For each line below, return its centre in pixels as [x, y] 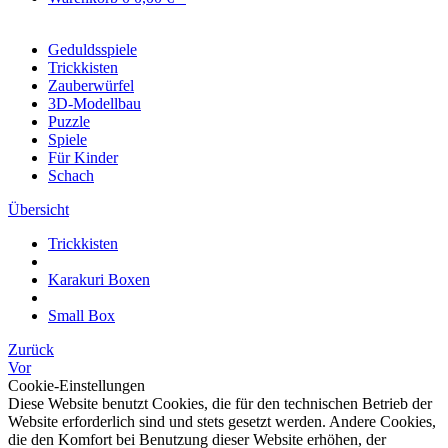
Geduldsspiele [92, 49]
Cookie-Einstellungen [76, 385]
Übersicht [38, 209]
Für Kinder [83, 157]
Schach [71, 175]
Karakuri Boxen [99, 279]
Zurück [31, 349]
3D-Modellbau [94, 103]
